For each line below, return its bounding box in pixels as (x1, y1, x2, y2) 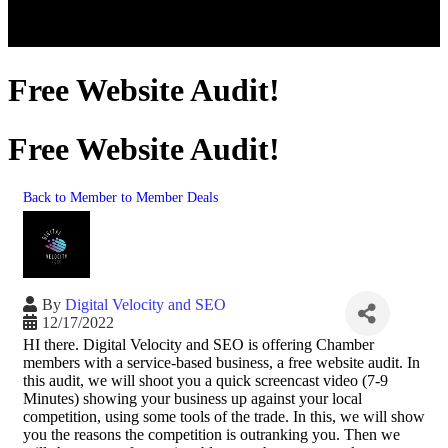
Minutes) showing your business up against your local (23, 390, 362, 408)
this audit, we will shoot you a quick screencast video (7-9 (23, 372, 388, 390)
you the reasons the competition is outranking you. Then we (23, 426, 400, 444)
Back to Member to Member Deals (23, 189, 218, 206)
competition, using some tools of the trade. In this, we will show (23, 408, 425, 426)
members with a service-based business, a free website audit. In (23, 354, 420, 372)
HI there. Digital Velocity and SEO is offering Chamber (23, 336, 374, 354)
